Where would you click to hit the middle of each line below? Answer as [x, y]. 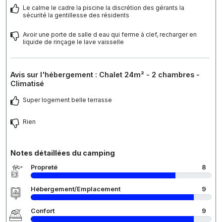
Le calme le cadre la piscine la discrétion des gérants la [104, 8]
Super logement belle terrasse [67, 100]
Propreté [44, 167]
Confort [43, 211]
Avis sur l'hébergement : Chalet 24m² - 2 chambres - [105, 75]
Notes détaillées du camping [63, 153]
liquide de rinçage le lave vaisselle [73, 42]
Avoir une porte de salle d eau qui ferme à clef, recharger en [110, 35]
